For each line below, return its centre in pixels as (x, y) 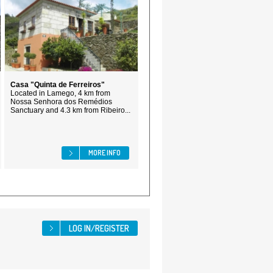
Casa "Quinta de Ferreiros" (58, 85)
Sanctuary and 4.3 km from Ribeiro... (70, 110)
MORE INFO (105, 153)
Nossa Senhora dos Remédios (61, 102)
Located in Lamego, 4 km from (60, 93)
